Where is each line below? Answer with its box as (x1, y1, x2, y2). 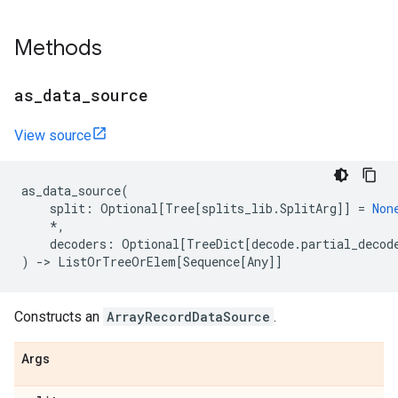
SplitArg (280, 200, 337, 217)
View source (14, 127, 92, 144)
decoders (50, 235, 107, 252)
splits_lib (202, 200, 273, 217)
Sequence (183, 253, 240, 270)
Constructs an (14, 308, 103, 325)
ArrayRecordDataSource (107, 308, 270, 325)
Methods (14, 35, 102, 61)
